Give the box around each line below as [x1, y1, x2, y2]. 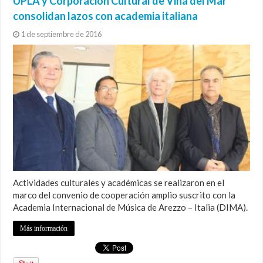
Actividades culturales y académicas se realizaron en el [13, 177, 225, 188]
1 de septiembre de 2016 [21, 29, 102, 39]
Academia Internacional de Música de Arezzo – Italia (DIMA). [13, 202, 248, 213]
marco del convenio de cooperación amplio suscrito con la [13, 190, 236, 200]
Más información [20, 224, 68, 232]
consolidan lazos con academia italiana [13, 9, 198, 23]
